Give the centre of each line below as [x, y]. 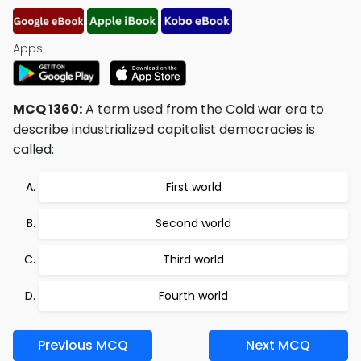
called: [33, 149]
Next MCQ [278, 345]
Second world [193, 223]
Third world [193, 259]
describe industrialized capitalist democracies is [164, 129]
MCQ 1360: [48, 109]
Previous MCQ [83, 345]
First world [193, 187]
